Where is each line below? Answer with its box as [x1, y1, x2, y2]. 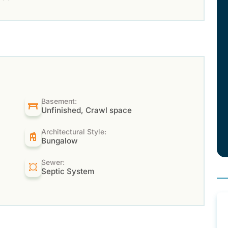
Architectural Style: [41, 127, 107, 136]
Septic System [41, 166, 95, 176]
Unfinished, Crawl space [41, 105, 132, 115]
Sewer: [41, 157, 65, 166]
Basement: [41, 96, 77, 105]
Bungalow [41, 135, 78, 146]
